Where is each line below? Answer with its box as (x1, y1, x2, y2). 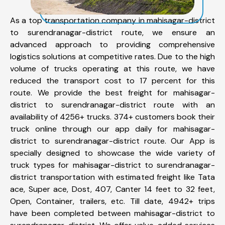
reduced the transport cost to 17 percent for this (10, 75, 215, 86)
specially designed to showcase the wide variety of (10, 147, 215, 158)
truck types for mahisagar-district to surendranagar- (10, 159, 215, 170)
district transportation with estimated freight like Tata (10, 171, 215, 182)
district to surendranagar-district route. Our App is (10, 135, 215, 146)
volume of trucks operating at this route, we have (10, 63, 215, 74)
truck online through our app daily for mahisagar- (10, 123, 215, 134)
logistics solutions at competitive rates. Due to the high (10, 51, 215, 62)
